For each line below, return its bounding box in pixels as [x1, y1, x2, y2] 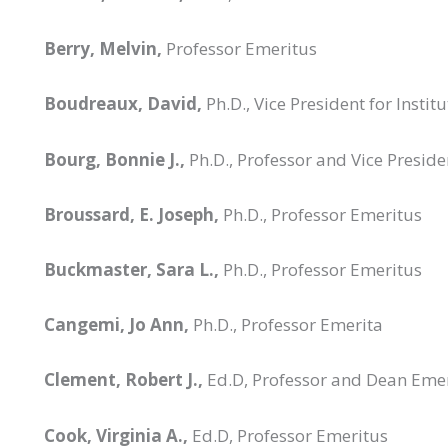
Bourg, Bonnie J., [44, 147, 185, 171]
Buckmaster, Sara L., [44, 258, 219, 281]
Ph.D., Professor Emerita [189, 313, 383, 337]
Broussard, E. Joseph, [44, 202, 219, 226]
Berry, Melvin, [44, 37, 162, 61]
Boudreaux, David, [44, 92, 202, 116]
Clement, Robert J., [44, 368, 203, 392]
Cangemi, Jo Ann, [44, 313, 189, 337]
